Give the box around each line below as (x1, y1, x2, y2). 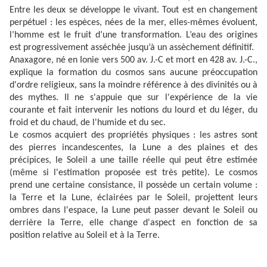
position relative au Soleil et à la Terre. (10, 231, 160, 241)
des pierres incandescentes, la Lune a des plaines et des (10, 143, 257, 153)
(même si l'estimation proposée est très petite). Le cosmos (10, 168, 257, 178)
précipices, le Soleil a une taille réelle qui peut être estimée (10, 156, 257, 166)
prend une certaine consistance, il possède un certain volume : (10, 181, 257, 191)
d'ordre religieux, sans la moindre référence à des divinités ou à (10, 80, 257, 91)
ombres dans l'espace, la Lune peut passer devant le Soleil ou (10, 206, 257, 216)
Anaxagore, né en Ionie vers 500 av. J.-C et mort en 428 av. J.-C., (10, 55, 257, 66)
